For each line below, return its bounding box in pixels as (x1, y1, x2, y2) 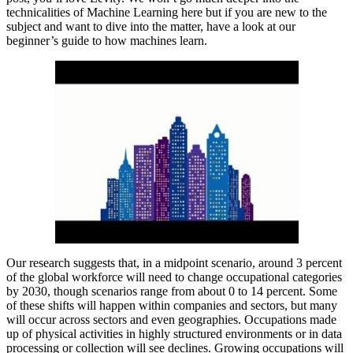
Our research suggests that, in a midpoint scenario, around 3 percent (6, 256, 342, 270)
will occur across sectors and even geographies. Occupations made (6, 313, 336, 327)
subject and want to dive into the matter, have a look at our (6, 20, 295, 34)
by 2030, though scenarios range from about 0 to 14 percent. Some (6, 284, 337, 299)
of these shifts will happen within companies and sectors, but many (6, 299, 337, 313)
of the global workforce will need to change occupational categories (6, 270, 342, 284)
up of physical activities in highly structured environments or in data (6, 327, 342, 341)
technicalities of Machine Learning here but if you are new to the (6, 6, 327, 20)
